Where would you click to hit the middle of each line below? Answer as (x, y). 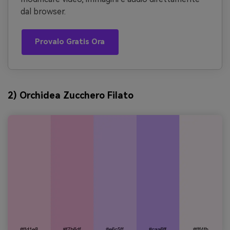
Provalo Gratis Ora (70, 42)
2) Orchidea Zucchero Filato (71, 95)
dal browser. (43, 11)
